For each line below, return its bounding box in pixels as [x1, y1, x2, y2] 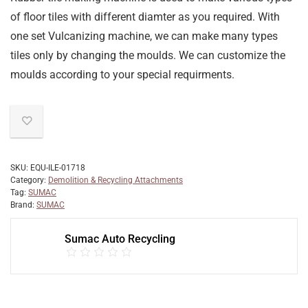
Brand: [10, 200, 36, 210]
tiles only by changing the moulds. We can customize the [10, 49, 285, 63]
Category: [10, 175, 48, 186]
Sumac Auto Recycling [65, 232, 175, 246]
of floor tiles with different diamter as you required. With [10, 10, 280, 24]
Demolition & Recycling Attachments [48, 175, 183, 186]
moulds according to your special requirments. [10, 68, 234, 82]
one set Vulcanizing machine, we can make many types [10, 30, 278, 43]
